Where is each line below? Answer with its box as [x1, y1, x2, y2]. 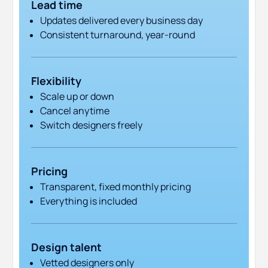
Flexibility [31, 74, 81, 89]
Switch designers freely [40, 118, 142, 132]
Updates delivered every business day [40, 14, 203, 28]
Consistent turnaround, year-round [40, 28, 195, 42]
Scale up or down [40, 90, 114, 103]
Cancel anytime [40, 104, 109, 118]
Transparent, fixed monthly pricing [40, 180, 191, 194]
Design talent [31, 240, 102, 255]
